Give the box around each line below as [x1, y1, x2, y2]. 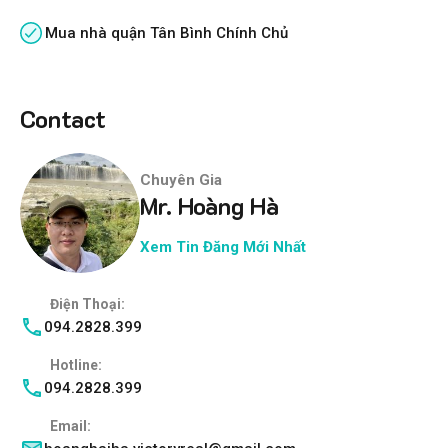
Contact [20, 103, 106, 135]
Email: [50, 418, 94, 435]
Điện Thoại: [50, 296, 128, 313]
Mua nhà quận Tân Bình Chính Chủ [45, 24, 288, 43]
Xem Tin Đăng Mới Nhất [140, 237, 306, 256]
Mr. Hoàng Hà [140, 189, 279, 221]
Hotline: [50, 357, 105, 374]
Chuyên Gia [140, 170, 222, 189]
